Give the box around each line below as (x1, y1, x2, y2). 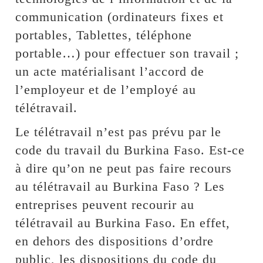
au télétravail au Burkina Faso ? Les (15, 178, 225, 194)
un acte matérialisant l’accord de (15, 63, 205, 79)
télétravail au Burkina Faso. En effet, (15, 215, 231, 230)
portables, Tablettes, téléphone (15, 27, 193, 42)
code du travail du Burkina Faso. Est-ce (15, 142, 245, 157)
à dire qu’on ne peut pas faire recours (15, 160, 232, 176)
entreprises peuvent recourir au (15, 197, 195, 212)
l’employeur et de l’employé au (15, 82, 197, 97)
